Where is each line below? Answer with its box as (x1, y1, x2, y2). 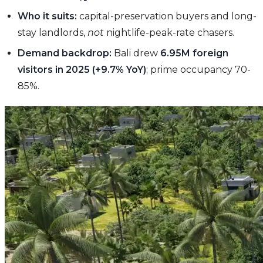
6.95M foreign (160, 47, 229, 59)
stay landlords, (18, 27, 88, 39)
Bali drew (112, 47, 161, 59)
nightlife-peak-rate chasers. (104, 27, 235, 39)
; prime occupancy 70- (146, 63, 251, 75)
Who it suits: (18, 11, 77, 22)
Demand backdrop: (18, 47, 112, 59)
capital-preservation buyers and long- (77, 11, 257, 22)
